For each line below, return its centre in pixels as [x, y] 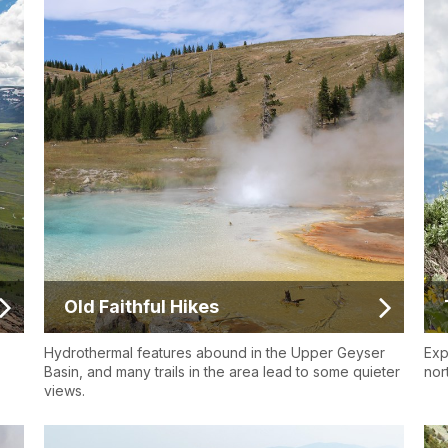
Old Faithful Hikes [141, 307]
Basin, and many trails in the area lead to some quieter [222, 372]
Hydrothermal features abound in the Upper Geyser [214, 353]
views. [64, 391]
